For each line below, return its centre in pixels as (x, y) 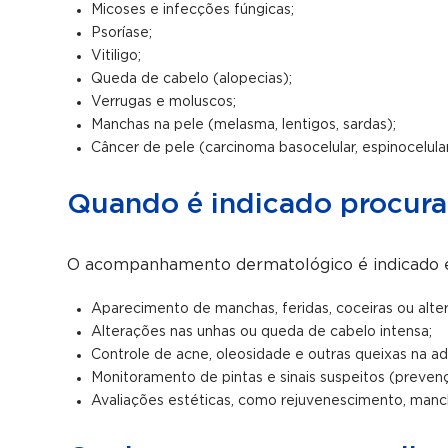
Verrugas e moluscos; (164, 102)
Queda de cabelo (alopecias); (192, 79)
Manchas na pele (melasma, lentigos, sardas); (244, 125)
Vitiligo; (116, 56)
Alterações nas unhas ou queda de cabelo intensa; (262, 332)
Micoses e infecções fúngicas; (193, 10)
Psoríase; (122, 33)
